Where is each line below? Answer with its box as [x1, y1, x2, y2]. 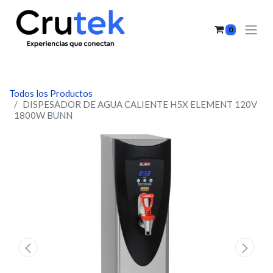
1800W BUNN [14, 110, 73, 121]
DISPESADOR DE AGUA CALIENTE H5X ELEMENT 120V [23, 99, 257, 110]
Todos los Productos [9, 88, 93, 99]
